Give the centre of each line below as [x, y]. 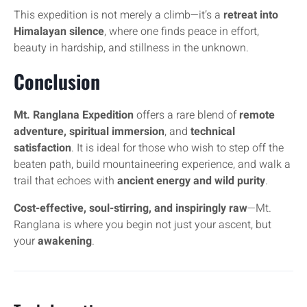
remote [257, 115]
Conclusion [57, 81]
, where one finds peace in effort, [182, 32]
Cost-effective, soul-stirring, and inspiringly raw [131, 208]
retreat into [251, 15]
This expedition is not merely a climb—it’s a [119, 15]
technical [213, 132]
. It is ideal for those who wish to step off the [177, 148]
